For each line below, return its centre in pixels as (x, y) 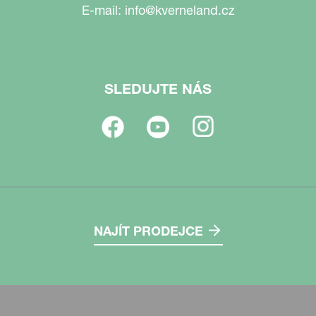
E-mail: (103, 10)
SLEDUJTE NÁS (158, 89)
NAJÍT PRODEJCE (148, 231)
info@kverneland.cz (180, 10)
